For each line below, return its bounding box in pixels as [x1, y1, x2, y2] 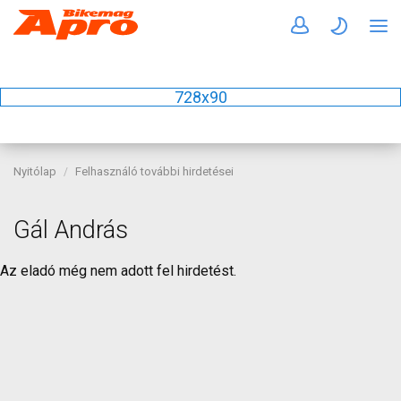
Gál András [13, 216, 128, 244]
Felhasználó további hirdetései [75, 165, 234, 178]
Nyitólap [13, 165, 56, 178]
